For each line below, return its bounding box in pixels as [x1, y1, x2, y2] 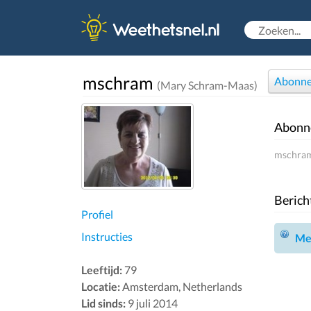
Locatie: [81, 279, 120, 293]
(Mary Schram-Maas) [157, 78, 258, 92]
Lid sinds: [81, 296, 126, 310]
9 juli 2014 [126, 296, 178, 310]
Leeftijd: [81, 262, 122, 276]
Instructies [81, 229, 133, 243]
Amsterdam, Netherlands [120, 279, 242, 293]
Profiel [81, 207, 113, 221]
